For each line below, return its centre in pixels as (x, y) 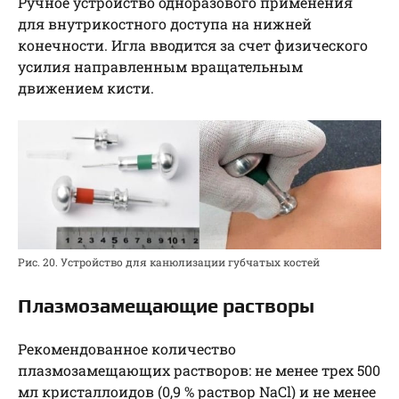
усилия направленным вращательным (160, 66)
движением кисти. (86, 87)
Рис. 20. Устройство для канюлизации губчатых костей (169, 261)
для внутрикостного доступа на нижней (165, 23)
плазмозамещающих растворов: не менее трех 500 (199, 370)
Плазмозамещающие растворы (166, 305)
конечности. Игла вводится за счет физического (193, 45)
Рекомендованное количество (127, 348)
